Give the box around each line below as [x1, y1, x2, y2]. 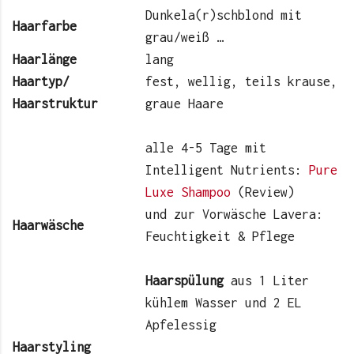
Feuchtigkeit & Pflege [145, 228, 295, 243]
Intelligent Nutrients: [145, 162, 309, 177]
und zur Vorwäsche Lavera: [145, 206, 323, 221]
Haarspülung [145, 273, 231, 288]
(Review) [231, 184, 295, 199]
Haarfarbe [13, 18, 77, 33]
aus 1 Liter [231, 273, 309, 288]
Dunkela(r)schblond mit [145, 7, 302, 22]
